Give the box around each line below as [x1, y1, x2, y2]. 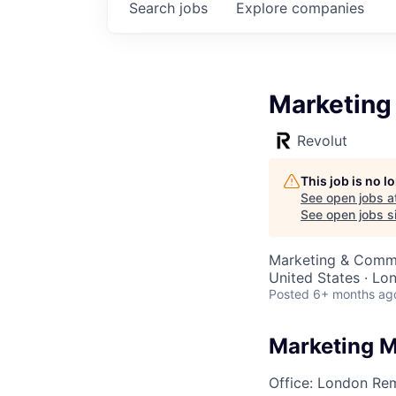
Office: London [269, 374, 368, 392]
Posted [269, 286, 309, 301]
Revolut [297, 131, 347, 149]
